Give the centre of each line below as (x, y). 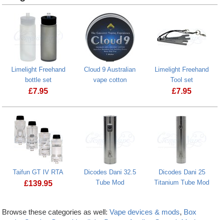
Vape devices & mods (145, 212)
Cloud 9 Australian (110, 70)
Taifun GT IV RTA (38, 172)
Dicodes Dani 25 (182, 172)
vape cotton (110, 80)
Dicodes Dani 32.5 (110, 172)
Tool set (182, 80)
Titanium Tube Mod (182, 182)
